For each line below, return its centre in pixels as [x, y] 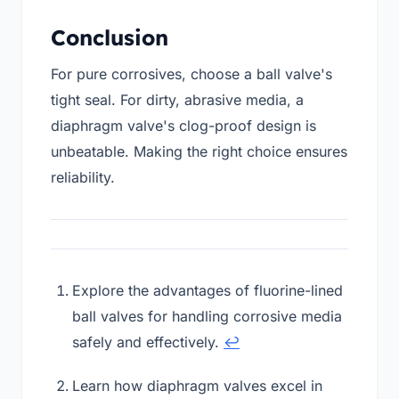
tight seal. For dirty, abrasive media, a [177, 100]
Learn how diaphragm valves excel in [197, 386]
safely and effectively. [148, 342]
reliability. [83, 178]
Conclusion [110, 38]
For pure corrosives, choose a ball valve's [191, 74]
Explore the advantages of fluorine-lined [208, 291]
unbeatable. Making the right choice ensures [199, 152]
